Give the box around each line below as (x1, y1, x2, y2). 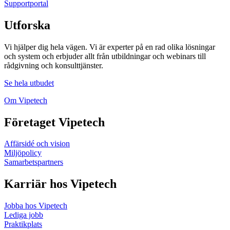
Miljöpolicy (4, 148, 42, 158)
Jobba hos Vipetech (4, 201, 67, 210)
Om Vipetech (4, 95, 47, 105)
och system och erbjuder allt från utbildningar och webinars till (4, 51, 206, 61)
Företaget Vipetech (4, 115, 105, 129)
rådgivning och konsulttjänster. (4, 61, 103, 70)
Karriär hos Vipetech (4, 177, 117, 191)
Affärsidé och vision (4, 139, 70, 148)
